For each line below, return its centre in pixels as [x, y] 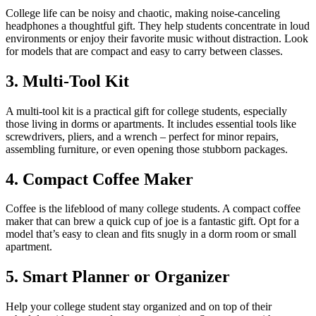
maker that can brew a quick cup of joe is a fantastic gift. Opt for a [152, 221]
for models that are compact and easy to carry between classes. [144, 51]
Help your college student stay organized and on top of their [139, 307]
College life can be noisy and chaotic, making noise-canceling [143, 13]
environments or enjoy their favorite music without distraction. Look [157, 38]
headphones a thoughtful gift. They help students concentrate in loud [158, 25]
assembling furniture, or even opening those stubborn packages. [147, 149]
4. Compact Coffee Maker [99, 179]
